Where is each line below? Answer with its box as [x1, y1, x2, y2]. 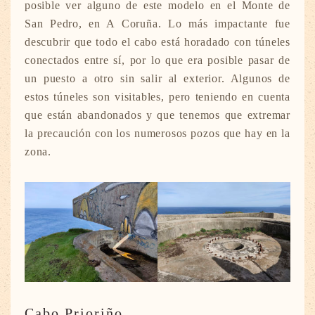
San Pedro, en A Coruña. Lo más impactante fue [25, 18, 290, 30]
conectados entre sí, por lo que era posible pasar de [25, 54, 290, 67]
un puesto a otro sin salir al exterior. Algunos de [25, 72, 290, 85]
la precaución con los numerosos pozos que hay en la [25, 127, 290, 140]
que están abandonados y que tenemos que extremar [25, 109, 290, 122]
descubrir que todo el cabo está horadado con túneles [25, 36, 290, 49]
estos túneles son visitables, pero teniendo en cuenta [25, 91, 290, 103]
